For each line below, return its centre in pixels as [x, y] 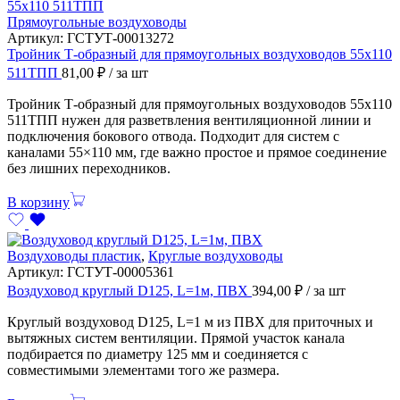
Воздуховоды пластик [74, 255]
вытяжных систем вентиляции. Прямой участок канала [176, 337]
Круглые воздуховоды [216, 255]
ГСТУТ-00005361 [121, 271]
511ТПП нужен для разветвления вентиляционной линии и [189, 120]
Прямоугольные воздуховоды [97, 21]
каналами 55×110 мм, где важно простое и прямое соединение [197, 152]
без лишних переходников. [89, 168]
